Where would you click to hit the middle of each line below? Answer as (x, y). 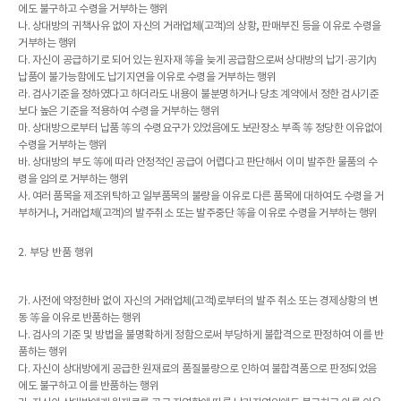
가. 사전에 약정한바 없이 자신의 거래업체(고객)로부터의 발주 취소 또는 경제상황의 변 (198, 301)
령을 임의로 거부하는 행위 (73, 179)
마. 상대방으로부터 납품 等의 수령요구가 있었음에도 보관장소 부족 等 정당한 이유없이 (200, 128)
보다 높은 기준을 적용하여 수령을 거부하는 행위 (119, 111)
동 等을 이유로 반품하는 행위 (79, 318)
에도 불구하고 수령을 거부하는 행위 (93, 9)
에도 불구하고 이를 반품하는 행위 (88, 386)
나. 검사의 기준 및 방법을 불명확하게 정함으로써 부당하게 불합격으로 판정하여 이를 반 (200, 335)
